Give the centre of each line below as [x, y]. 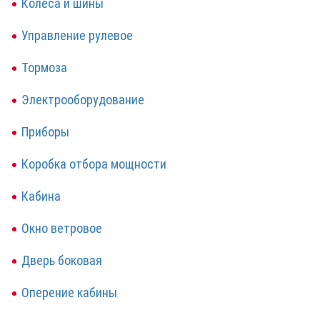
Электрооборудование [83, 99]
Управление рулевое [77, 35]
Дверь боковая [62, 260]
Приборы [45, 131]
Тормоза [44, 67]
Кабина [41, 196]
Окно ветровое [62, 228]
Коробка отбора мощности [94, 164]
